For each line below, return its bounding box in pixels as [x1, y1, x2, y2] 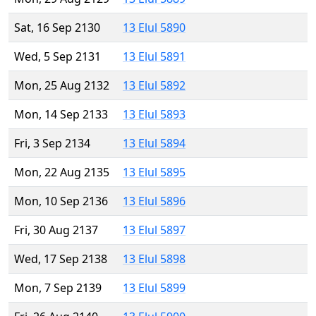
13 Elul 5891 [123, 49, 186, 65]
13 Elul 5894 [123, 135, 186, 152]
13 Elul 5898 [123, 251, 186, 267]
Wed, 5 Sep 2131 [14, 49, 101, 65]
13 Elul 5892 [123, 78, 186, 94]
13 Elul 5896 [123, 193, 186, 209]
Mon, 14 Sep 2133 [14, 107, 108, 123]
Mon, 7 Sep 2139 [14, 280, 102, 296]
